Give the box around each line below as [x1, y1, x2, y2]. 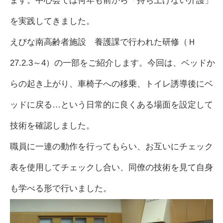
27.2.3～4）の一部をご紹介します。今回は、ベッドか [9, 58, 215, 68]
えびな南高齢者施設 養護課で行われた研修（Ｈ [9, 37, 196, 47]
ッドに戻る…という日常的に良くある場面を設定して [9, 100, 213, 110]
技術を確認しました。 [9, 121, 95, 131]
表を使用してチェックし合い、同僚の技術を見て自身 [9, 163, 213, 173]
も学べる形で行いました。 [9, 184, 111, 194]
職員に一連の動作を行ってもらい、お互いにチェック [9, 142, 213, 152]
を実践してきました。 [9, 16, 95, 26]
